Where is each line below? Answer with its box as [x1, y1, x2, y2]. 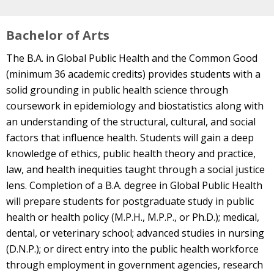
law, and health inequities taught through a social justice [6, 162, 265, 176]
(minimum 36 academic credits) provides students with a [6, 67, 261, 81]
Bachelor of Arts [6, 26, 109, 43]
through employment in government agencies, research [6, 257, 263, 272]
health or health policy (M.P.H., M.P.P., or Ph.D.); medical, [6, 210, 259, 224]
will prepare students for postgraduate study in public [6, 194, 254, 208]
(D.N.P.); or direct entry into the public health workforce [6, 242, 259, 256]
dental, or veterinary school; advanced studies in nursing [6, 226, 264, 240]
